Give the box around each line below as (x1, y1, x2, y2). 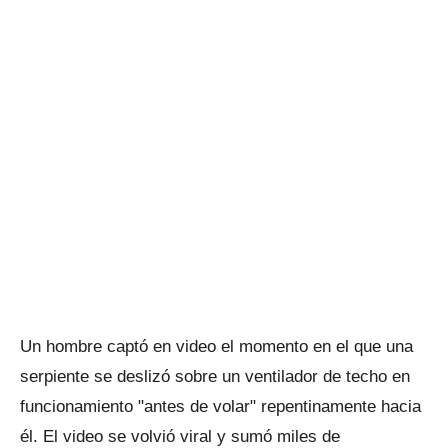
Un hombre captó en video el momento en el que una (20, 337, 413, 356)
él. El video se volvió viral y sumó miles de (20, 427, 340, 446)
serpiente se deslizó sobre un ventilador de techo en (20, 367, 410, 386)
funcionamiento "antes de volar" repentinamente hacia (20, 397, 421, 416)
